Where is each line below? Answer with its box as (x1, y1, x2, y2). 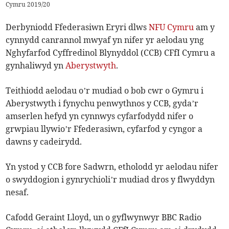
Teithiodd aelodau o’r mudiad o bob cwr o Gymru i (6, 85, 204, 96)
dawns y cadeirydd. (6, 136, 82, 147)
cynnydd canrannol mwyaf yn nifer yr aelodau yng (6, 35, 204, 45)
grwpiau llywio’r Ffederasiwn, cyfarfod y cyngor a (6, 124, 203, 134)
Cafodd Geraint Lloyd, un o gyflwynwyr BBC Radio (6, 212, 202, 223)
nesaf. (6, 187, 29, 198)
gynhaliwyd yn (6, 60, 66, 71)
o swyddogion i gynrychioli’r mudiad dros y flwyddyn (6, 174, 215, 185)
